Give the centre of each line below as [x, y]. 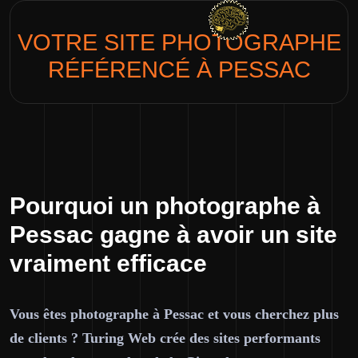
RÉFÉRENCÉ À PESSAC [179, 70]
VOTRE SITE [89, 42]
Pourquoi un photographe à [165, 206]
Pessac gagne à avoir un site [173, 235]
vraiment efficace [108, 263]
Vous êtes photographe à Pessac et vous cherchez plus [174, 314]
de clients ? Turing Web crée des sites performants [165, 338]
